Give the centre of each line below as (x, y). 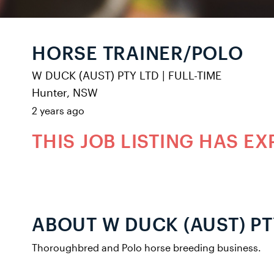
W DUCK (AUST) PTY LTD (97, 76)
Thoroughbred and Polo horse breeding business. (146, 248)
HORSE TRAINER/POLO (138, 53)
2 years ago (58, 111)
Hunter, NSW (65, 93)
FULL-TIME (195, 76)
